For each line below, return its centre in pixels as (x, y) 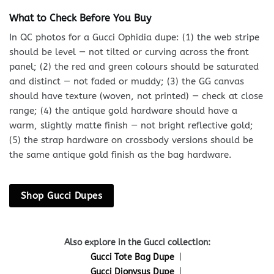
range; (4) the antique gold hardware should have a (123, 111)
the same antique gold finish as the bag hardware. (120, 155)
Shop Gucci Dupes (62, 195)
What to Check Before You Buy (80, 18)
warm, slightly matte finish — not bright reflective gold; (131, 126)
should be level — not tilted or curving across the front (129, 52)
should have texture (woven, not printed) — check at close (136, 96)
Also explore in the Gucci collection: (137, 243)
